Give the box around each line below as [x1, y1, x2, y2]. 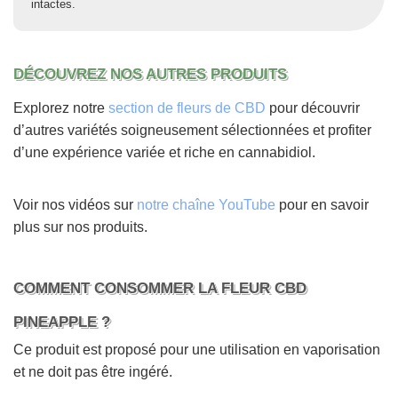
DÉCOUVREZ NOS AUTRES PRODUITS [13, 65, 287, 84]
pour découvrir [266, 99, 360, 115]
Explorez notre [13, 99, 108, 115]
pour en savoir [275, 196, 369, 212]
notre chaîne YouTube [137, 196, 275, 212]
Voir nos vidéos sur [13, 196, 137, 212]
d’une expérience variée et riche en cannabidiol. [13, 144, 315, 160]
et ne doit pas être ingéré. [13, 363, 172, 379]
